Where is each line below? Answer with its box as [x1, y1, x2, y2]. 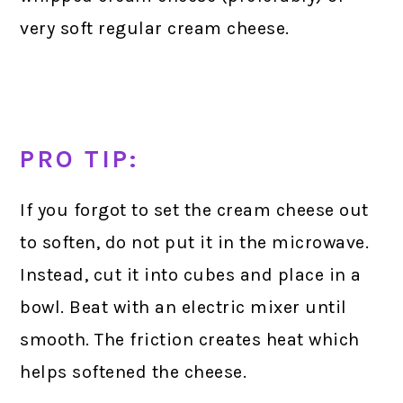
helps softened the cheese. [20, 362, 247, 383]
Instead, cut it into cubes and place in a [20, 264, 362, 286]
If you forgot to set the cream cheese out [20, 200, 369, 221]
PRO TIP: [20, 145, 139, 175]
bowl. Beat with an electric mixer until [20, 297, 347, 318]
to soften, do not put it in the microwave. [20, 232, 370, 254]
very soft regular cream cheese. [20, 18, 290, 40]
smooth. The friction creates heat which [20, 329, 360, 351]
